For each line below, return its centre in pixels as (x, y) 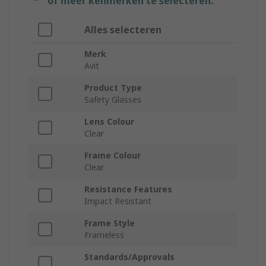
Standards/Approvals (129, 257)
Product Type (113, 88)
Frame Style (110, 223)
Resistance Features (128, 189)
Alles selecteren (123, 30)
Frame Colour (113, 156)
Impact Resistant (118, 201)
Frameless (104, 235)
